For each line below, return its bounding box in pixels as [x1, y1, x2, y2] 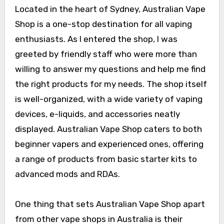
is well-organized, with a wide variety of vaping [14, 94, 202, 104]
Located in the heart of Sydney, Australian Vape [14, 4, 205, 14]
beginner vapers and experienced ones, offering [14, 139, 203, 149]
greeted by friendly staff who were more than [14, 49, 197, 59]
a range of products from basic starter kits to [14, 154, 197, 164]
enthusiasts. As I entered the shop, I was [14, 34, 177, 44]
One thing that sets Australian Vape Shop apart [14, 199, 205, 209]
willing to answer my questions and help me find [14, 64, 205, 74]
